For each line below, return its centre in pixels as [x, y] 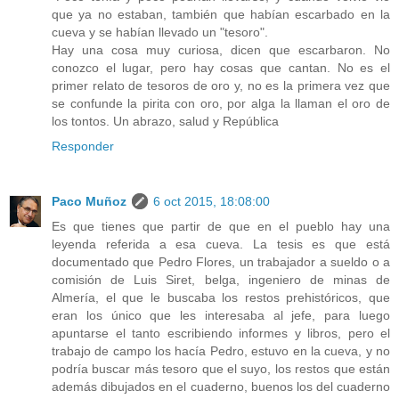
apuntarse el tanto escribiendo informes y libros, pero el [221, 334]
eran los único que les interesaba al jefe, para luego [221, 316]
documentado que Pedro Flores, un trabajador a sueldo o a [221, 262]
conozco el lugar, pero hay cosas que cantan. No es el [221, 68]
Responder [83, 147]
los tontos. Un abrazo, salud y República [165, 122]
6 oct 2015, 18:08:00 [212, 202]
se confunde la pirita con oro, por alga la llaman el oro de [221, 104]
